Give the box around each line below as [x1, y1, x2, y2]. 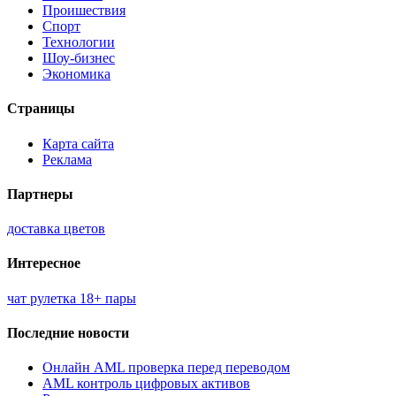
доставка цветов [7, 221, 105, 237]
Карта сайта [42, 135, 114, 151]
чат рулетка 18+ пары [7, 290, 136, 306]
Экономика [42, 66, 110, 82]
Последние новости [7, 324, 129, 340]
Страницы [7, 101, 75, 117]
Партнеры [7, 186, 73, 202]
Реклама [42, 151, 92, 167]
